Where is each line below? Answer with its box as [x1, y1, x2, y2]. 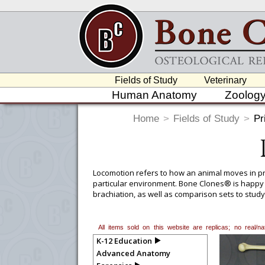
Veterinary [204, 75, 247, 85]
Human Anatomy [111, 89, 197, 101]
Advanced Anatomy [96, 248, 170, 258]
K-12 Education [96, 235, 152, 246]
